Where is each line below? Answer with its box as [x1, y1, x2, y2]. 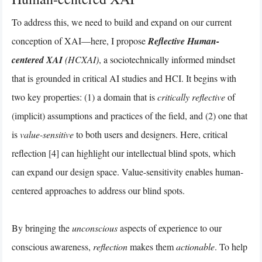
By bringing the [12, 221, 72, 234]
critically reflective [157, 90, 225, 103]
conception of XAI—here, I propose [12, 34, 148, 47]
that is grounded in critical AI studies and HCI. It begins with [12, 71, 236, 84]
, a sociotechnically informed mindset [99, 53, 235, 65]
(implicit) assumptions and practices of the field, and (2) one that [12, 109, 247, 122]
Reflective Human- [148, 34, 219, 47]
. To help [215, 240, 247, 253]
